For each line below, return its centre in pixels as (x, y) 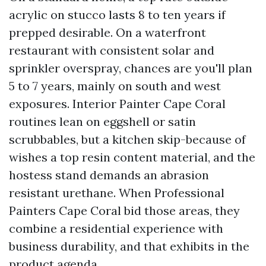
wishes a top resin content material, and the (132, 157)
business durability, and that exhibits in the (129, 246)
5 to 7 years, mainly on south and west (115, 86)
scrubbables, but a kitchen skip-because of (127, 139)
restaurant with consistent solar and (112, 50)
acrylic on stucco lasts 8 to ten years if (117, 15)
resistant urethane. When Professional (117, 193)
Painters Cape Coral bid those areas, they (124, 210)
